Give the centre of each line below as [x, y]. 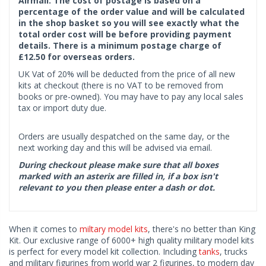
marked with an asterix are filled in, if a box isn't [118, 176]
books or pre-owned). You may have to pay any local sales [131, 97]
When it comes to [44, 229]
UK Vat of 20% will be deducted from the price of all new [127, 74]
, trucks [234, 252]
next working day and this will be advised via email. [115, 148]
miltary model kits [114, 229]
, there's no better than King [202, 229]
